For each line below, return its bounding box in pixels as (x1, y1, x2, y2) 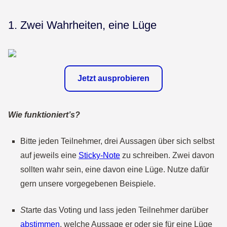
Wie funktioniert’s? (8, 110, 80, 119)
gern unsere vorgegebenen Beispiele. (20, 179, 156, 188)
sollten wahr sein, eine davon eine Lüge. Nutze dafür (20, 165, 209, 174)
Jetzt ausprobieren (78, 74, 149, 83)
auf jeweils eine (20, 151, 79, 160)
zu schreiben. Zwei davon (120, 151, 214, 160)
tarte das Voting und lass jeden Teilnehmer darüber (26, 206, 208, 214)
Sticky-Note (79, 151, 120, 160)
